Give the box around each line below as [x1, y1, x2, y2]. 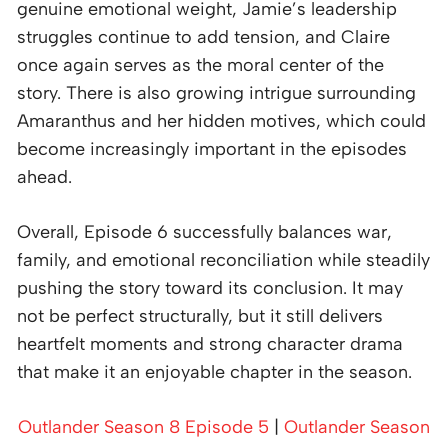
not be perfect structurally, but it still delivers [17, 304, 383, 327]
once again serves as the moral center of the [17, 53, 384, 76]
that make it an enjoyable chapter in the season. [17, 360, 412, 383]
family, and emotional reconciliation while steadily [17, 248, 430, 271]
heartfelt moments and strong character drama [17, 332, 403, 355]
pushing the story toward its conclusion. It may [17, 276, 403, 299]
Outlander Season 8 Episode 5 [18, 415, 269, 438]
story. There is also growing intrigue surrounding [17, 81, 416, 104]
